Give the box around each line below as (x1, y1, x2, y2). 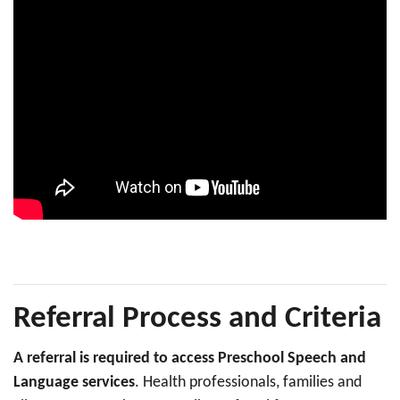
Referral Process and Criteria (13, 304, 381, 335)
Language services (13, 374, 135, 391)
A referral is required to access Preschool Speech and (13, 350, 366, 367)
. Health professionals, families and (135, 374, 362, 391)
